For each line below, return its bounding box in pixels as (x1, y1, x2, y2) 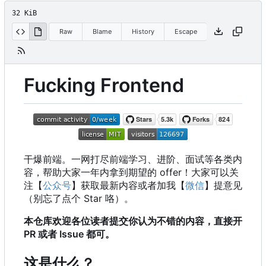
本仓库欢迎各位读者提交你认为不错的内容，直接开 (24, 215, 242, 227)
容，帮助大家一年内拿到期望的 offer (24, 166, 182, 178)
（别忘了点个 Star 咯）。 (24, 192, 134, 204)
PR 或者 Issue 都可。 (24, 228, 115, 240)
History (131, 27, 154, 36)
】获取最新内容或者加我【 (71, 179, 185, 191)
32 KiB (12, 9, 37, 18)
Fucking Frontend (24, 74, 184, 97)
